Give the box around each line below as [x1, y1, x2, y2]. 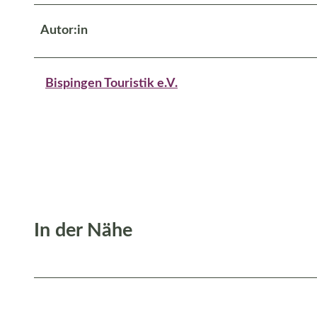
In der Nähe [34, 221, 132, 241]
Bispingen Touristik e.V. [45, 76, 178, 90]
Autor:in [40, 23, 88, 37]
